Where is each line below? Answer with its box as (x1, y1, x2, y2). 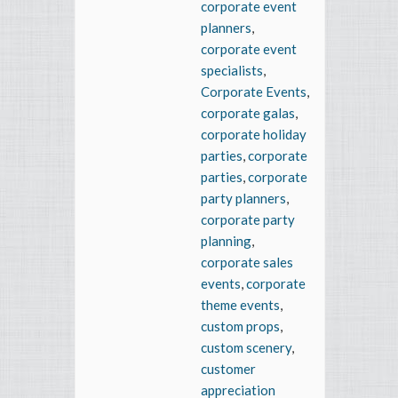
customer (201, 361, 256, 378)
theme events (201, 297, 280, 314)
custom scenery (201, 339, 291, 356)
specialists (201, 62, 263, 79)
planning (201, 233, 251, 250)
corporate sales (201, 254, 293, 271)
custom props (201, 318, 280, 335)
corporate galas (201, 105, 295, 122)
